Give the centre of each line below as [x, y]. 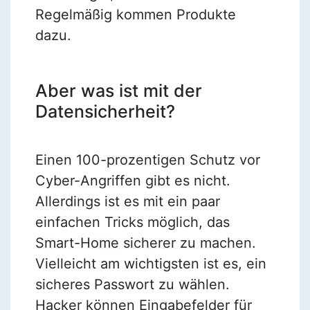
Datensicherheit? [105, 111]
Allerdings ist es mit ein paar [127, 201]
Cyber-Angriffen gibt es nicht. [133, 180]
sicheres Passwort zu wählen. [132, 284]
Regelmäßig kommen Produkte [135, 14]
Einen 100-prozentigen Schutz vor [147, 159]
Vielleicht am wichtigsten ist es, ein [151, 263]
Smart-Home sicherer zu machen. [145, 243]
